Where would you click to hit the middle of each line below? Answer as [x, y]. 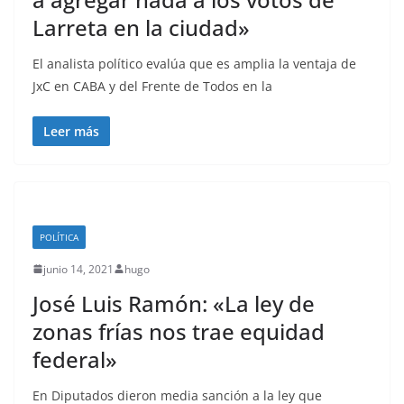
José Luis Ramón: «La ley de [174, 303]
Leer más [71, 131]
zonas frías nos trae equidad [179, 331]
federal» [75, 359]
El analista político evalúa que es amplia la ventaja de [194, 63]
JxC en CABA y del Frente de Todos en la [152, 86]
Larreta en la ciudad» [141, 27]
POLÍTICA [59, 237]
